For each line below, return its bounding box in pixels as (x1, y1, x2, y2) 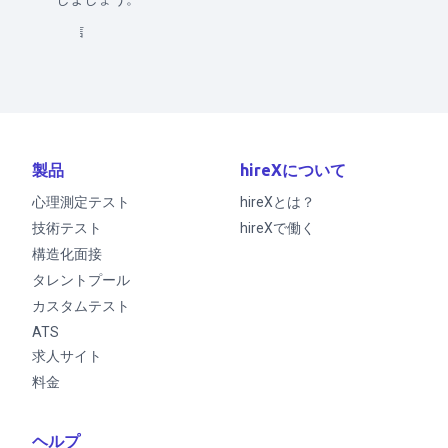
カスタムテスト (32, 298, 130, 314)
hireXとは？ (240, 194, 315, 210)
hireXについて (240, 161, 346, 179)
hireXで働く (240, 220, 315, 236)
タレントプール (32, 272, 130, 288)
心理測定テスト (32, 194, 130, 210)
